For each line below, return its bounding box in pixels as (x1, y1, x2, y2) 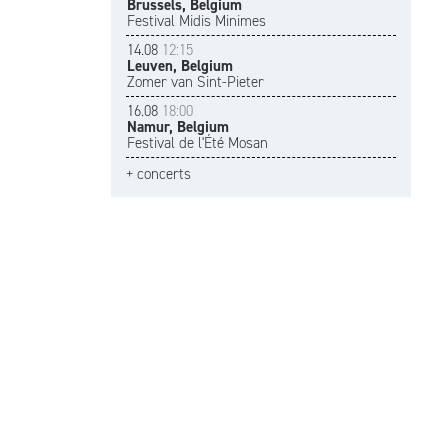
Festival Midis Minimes (127, 11, 266, 31)
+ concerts (126, 164, 191, 184)
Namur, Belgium (127, 117, 229, 137)
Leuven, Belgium (127, 56, 233, 76)
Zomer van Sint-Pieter (127, 72, 264, 92)
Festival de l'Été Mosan (127, 133, 268, 153)
